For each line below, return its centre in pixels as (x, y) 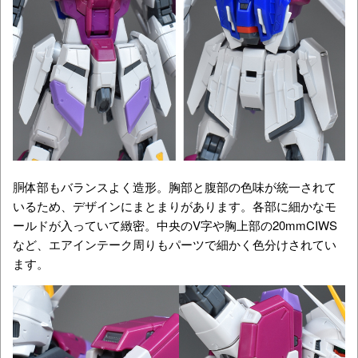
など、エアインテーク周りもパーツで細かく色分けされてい (175, 244)
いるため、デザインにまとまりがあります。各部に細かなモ (175, 205)
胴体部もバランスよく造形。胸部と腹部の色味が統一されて (175, 186)
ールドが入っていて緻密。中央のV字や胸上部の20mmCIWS (175, 225)
